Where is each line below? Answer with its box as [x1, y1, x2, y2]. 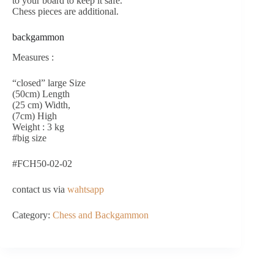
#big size [12, 133, 46, 144]
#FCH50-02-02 [12, 158, 72, 169]
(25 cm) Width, [12, 100, 70, 111]
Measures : [12, 52, 54, 63]
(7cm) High [12, 111, 57, 122]
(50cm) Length [12, 89, 70, 100]
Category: [12, 210, 53, 221]
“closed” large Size [12, 78, 86, 89]
